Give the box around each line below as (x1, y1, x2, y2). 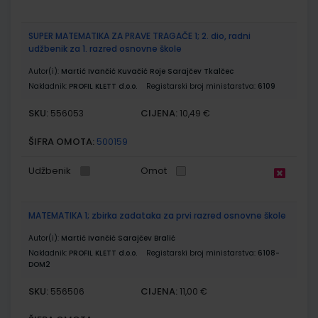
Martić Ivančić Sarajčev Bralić (61, 232, 175, 243)
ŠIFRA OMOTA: (28, 134, 94, 148)
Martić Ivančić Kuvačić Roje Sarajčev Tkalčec (61, 65, 234, 77)
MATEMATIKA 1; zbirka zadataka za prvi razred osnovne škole (28, 209, 286, 221)
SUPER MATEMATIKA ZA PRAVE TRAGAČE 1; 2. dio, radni (28, 29, 251, 42)
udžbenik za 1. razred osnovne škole (28, 42, 182, 55)
